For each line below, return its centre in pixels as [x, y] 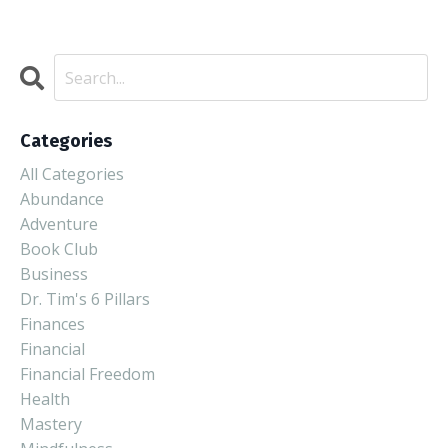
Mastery [51, 424]
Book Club [59, 249]
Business [54, 274]
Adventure [59, 224]
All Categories [72, 174]
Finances [52, 324]
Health [45, 399]
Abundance [62, 199]
